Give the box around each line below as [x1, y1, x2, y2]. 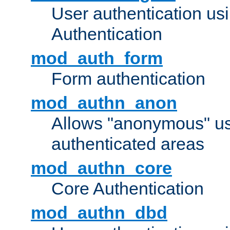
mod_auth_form [31, 48, 163, 68]
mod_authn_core [31, 158, 172, 178]
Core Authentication [51, 179, 204, 199]
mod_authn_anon [31, 93, 177, 113]
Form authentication [51, 69, 205, 89]
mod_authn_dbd [31, 203, 167, 223]
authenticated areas [51, 134, 204, 154]
